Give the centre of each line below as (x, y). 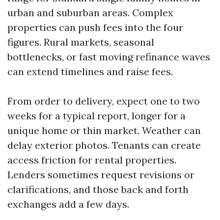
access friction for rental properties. (92, 160)
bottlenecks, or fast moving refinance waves (109, 57)
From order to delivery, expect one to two (104, 101)
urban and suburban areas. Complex (90, 13)
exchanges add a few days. (68, 204)
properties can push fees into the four (95, 27)
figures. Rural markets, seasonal (81, 42)
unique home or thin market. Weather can (104, 130)
